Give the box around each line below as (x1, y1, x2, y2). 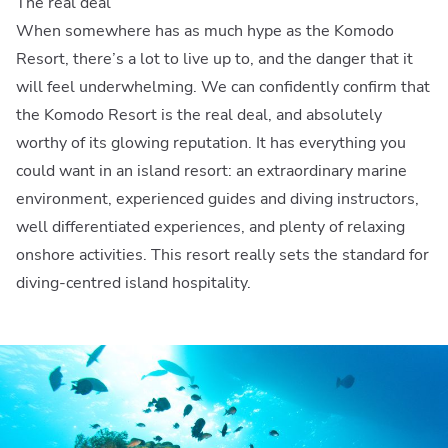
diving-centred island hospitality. (16, 271, 251, 294)
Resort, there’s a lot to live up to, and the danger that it (16, 47, 413, 70)
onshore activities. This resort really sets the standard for (16, 243, 429, 266)
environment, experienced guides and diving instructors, (16, 187, 419, 210)
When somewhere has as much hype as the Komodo (16, 19, 394, 42)
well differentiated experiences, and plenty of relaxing (16, 215, 405, 238)
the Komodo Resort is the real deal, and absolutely (16, 103, 382, 126)
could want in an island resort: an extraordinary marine (16, 159, 407, 182)
